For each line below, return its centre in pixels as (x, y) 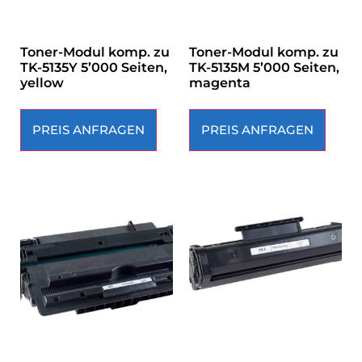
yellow (42, 82)
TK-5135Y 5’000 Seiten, (94, 67)
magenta (220, 82)
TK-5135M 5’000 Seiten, (264, 67)
